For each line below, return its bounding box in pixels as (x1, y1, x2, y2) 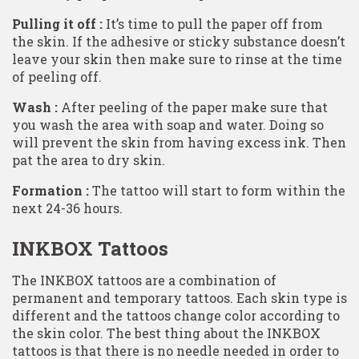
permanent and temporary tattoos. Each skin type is (12, 289, 347, 307)
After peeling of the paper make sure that (58, 98, 328, 115)
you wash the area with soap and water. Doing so (12, 115, 324, 133)
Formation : (12, 181, 89, 199)
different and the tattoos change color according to (12, 307, 340, 325)
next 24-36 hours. (12, 199, 123, 216)
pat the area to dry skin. (12, 151, 165, 168)
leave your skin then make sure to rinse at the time (12, 50, 342, 67)
